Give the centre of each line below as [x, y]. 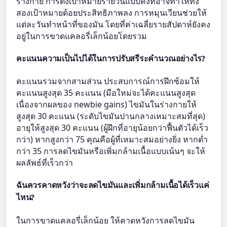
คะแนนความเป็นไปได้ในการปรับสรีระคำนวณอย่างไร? [111, 58]
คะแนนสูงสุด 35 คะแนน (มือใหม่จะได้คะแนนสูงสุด [106, 93]
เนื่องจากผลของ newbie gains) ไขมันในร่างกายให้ [107, 105]
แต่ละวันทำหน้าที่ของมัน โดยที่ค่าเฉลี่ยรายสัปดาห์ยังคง [113, 24]
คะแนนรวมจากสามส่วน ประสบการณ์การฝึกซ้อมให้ [108, 81]
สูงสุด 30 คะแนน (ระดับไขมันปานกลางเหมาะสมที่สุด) [111, 116]
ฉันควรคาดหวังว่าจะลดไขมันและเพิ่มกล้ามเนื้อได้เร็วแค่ [113, 185]
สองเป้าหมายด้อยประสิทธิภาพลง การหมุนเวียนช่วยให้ [112, 12]
